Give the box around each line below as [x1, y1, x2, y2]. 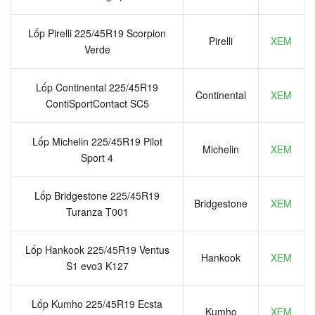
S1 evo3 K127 [65, 258, 129, 273]
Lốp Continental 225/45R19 [36, 79, 158, 94]
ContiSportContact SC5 [45, 96, 149, 110]
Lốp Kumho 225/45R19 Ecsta [32, 296, 162, 311]
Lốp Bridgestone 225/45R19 [34, 188, 160, 202]
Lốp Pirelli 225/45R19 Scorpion [28, 25, 166, 40]
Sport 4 [81, 150, 113, 165]
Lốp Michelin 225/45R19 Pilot [32, 134, 162, 148]
